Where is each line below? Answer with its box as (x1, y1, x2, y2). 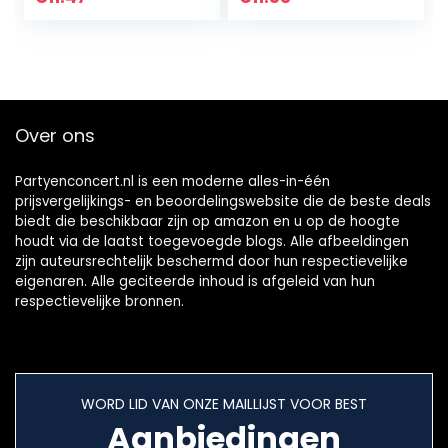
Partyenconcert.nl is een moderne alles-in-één (15, 172, 330, 191)
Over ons (15, 123, 95, 148)
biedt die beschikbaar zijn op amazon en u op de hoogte (15, 212, 400, 231)
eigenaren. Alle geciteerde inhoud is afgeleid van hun (15, 272, 375, 291)
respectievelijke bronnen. (15, 292, 184, 311)
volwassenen (243, 23, 346, 46)
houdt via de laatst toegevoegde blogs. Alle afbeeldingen (15, 232, 409, 251)
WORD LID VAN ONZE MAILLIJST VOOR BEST (81, 394, 367, 414)
